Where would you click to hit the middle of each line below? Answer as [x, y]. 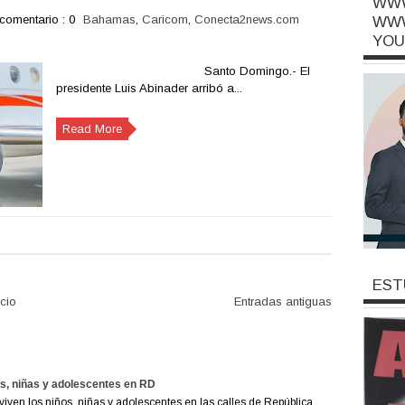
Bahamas [109, 19]
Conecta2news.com [246, 19]
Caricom [165, 19]
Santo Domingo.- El [183, 71]
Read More [92, 129]
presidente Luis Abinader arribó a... [149, 88]
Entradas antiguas [283, 301]
